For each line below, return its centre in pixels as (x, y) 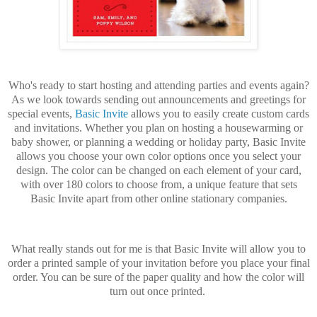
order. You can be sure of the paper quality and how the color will (158, 277)
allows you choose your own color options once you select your (158, 156)
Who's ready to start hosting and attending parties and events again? (158, 85)
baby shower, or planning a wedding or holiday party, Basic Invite (158, 142)
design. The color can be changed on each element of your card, (158, 170)
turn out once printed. (158, 292)
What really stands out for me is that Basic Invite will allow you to (158, 249)
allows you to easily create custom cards (219, 113)
